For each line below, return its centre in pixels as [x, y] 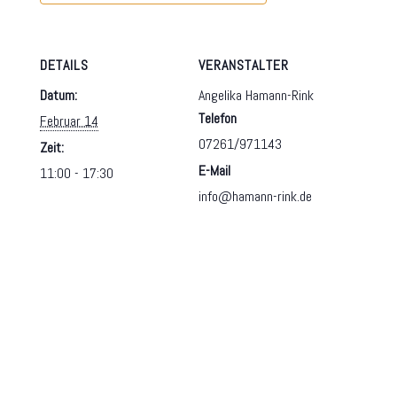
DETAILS [65, 66]
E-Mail [214, 171]
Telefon [218, 119]
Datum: [59, 96]
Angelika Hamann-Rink [256, 96]
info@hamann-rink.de [255, 197]
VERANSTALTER [244, 66]
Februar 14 [70, 121]
